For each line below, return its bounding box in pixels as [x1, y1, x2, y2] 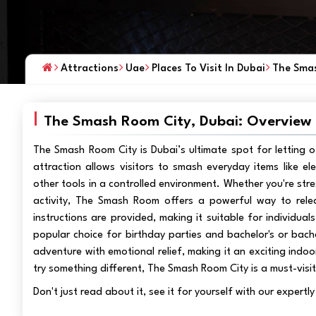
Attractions [61, 63, 119, 74]
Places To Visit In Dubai [152, 63, 265, 74]
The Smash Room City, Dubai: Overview [44, 115, 312, 129]
